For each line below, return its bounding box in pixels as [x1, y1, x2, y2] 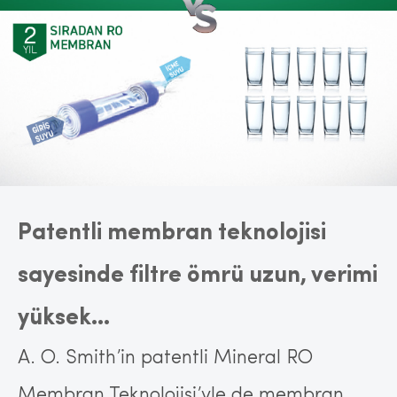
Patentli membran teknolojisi [18, 222, 326, 245]
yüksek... [18, 307, 110, 331]
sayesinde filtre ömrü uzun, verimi [18, 264, 378, 288]
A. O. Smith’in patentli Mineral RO [18, 348, 313, 369]
